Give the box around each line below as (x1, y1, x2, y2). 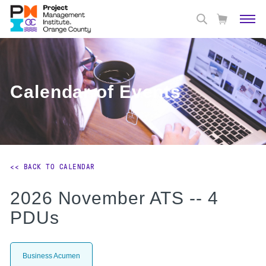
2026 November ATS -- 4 (10, 188, 218, 208)
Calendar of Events (10, 81, 182, 102)
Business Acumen (23, 251, 80, 260)
